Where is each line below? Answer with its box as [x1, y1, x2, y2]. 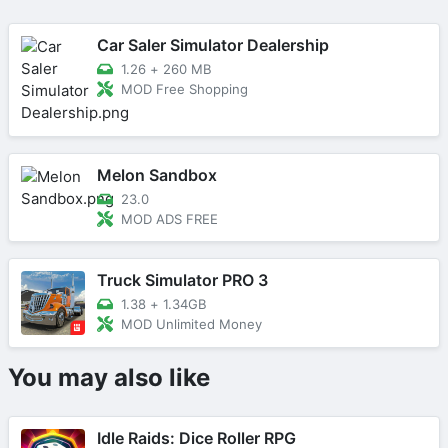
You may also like [8, 362, 210, 392]
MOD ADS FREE [121, 210, 218, 227]
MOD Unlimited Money [121, 315, 262, 332]
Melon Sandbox [97, 165, 217, 186]
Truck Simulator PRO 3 [97, 269, 268, 290]
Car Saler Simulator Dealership [97, 35, 329, 56]
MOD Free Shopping [121, 80, 248, 97]
